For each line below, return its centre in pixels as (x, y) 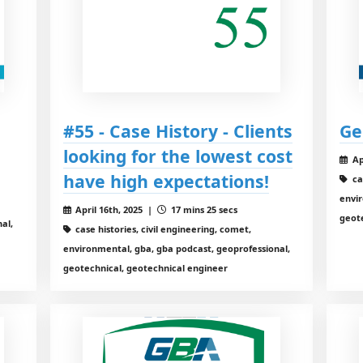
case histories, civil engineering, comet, (162, 228)
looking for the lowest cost (177, 156)
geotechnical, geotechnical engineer (145, 267)
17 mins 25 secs (203, 209)
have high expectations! (166, 181)
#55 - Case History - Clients (177, 130)
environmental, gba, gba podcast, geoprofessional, (176, 248)
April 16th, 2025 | (115, 209)
